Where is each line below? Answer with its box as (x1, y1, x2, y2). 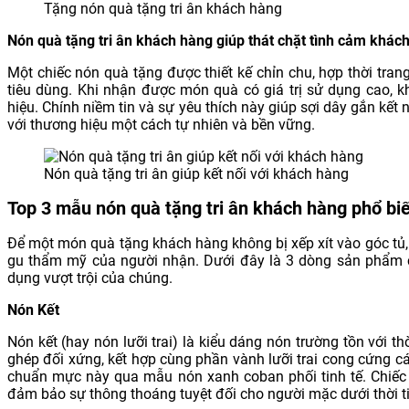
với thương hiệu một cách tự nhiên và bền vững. (7, 115, 315, 133)
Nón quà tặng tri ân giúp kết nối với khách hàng (44, 164, 349, 183)
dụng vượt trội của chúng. (7, 268, 173, 287)
